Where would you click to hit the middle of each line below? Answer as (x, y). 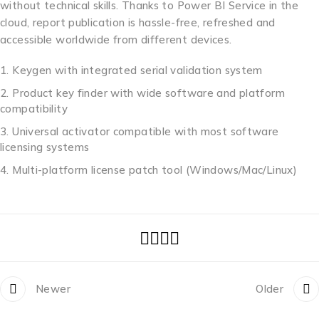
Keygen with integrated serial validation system (137, 70)
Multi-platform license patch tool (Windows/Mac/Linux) (155, 170)
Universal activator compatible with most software (146, 132)
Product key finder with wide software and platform (148, 93)
